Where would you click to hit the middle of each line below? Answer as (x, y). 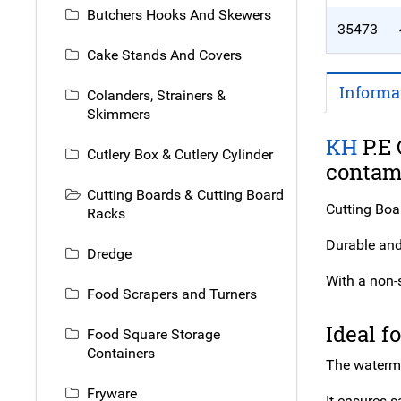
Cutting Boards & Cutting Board (185, 195)
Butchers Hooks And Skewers (179, 15)
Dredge (109, 254)
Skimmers (119, 115)
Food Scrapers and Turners (172, 294)
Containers (121, 354)
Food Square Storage (154, 335)
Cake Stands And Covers (164, 55)
